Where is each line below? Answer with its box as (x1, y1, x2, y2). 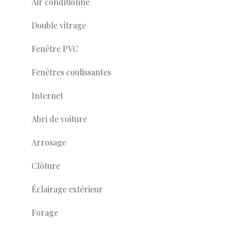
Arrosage (32, 137, 66, 148)
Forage (32, 207, 58, 218)
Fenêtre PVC (32, 43, 78, 54)
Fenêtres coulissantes (32, 67, 111, 77)
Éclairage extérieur (32, 184, 103, 194)
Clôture (32, 160, 60, 171)
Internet (32, 90, 63, 101)
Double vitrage (32, 20, 86, 31)
